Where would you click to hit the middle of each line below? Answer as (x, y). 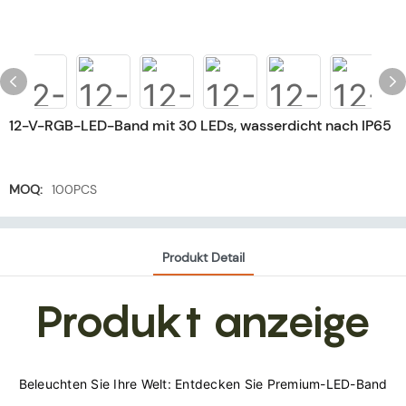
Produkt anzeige (203, 321)
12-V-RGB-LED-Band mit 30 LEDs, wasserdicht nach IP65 (200, 126)
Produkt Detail (203, 258)
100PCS (74, 189)
